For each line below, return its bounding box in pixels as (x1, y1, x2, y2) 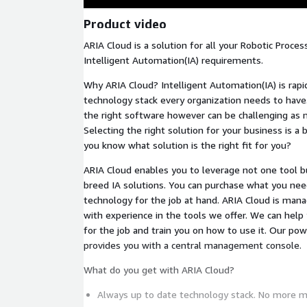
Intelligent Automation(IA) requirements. (84, 54, 263, 66)
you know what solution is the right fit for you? (84, 139, 291, 151)
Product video (84, 16, 167, 32)
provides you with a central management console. (84, 239, 302, 251)
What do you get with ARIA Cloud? (84, 264, 234, 275)
